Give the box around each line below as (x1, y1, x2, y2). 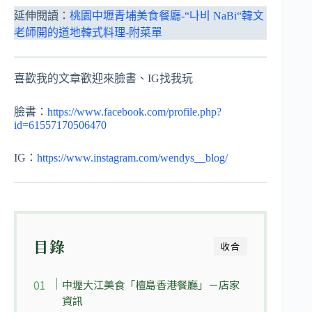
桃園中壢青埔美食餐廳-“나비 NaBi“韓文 (70, 9, 264, 22)
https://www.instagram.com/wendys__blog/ (37, 151, 228, 164)
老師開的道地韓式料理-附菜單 (14, 26, 162, 38)
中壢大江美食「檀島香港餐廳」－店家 (62, 276, 240, 292)
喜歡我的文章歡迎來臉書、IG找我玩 (14, 72, 193, 84)
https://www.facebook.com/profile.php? (47, 105, 221, 118)
